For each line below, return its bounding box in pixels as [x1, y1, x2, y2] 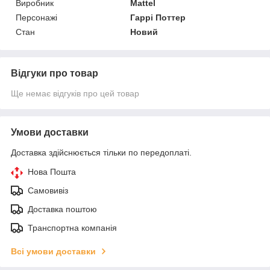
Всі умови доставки [11, 246, 96, 256]
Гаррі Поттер [130, 12, 186, 22]
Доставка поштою [28, 204, 97, 214]
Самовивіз [28, 185, 68, 195]
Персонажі [16, 12, 57, 22]
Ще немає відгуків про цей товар [11, 88, 139, 98]
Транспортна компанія [28, 222, 117, 233]
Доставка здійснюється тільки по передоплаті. [11, 147, 192, 157]
